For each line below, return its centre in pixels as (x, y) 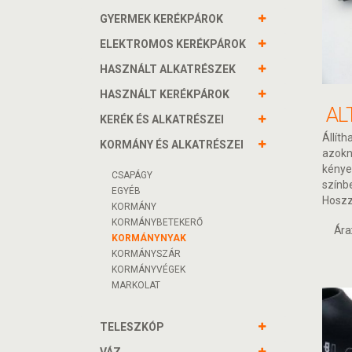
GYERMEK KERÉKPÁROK (161, 19)
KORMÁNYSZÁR (146, 254)
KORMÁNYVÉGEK (148, 269)
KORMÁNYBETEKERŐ (157, 222)
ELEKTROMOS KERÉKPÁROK (173, 44)
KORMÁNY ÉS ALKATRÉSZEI (172, 145)
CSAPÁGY (132, 175)
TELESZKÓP (132, 327)
